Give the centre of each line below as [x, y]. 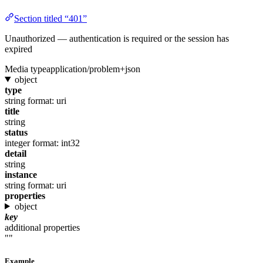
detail [16, 153]
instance [21, 174]
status [16, 132]
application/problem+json [93, 69]
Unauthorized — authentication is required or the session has [117, 38]
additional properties [42, 227]
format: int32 [56, 143]
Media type [26, 69]
